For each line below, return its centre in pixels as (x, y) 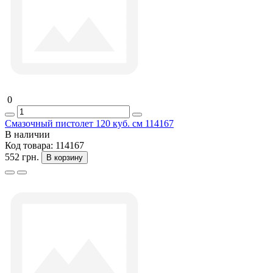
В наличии (27, 134)
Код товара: (30, 145)
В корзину (65, 157)
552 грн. (22, 157)
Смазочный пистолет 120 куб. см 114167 (89, 123)
